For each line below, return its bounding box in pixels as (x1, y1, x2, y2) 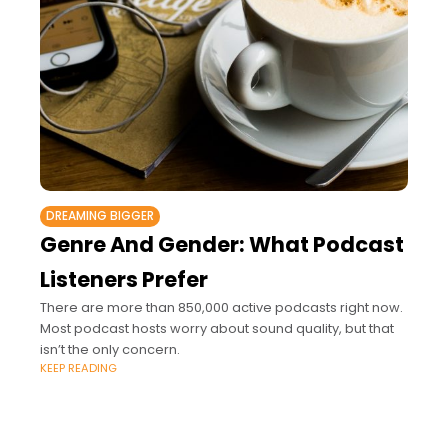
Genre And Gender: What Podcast (40, 230, 404, 260)
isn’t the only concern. (40, 340, 180, 360)
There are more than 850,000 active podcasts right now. (40, 298, 403, 318)
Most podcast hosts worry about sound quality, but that (40, 319, 394, 339)
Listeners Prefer (40, 265, 208, 295)
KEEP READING (40, 360, 117, 377)
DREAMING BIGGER (46, 208, 154, 225)
